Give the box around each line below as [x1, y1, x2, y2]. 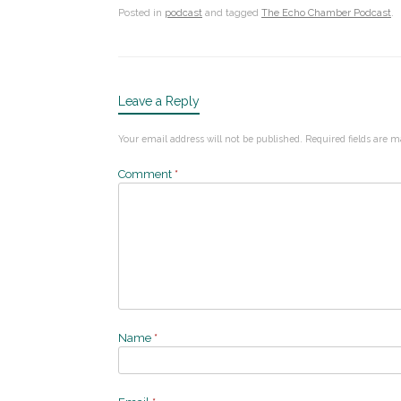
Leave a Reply [118, 93, 200, 108]
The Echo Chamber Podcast [261, 6, 391, 19]
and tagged [202, 6, 261, 19]
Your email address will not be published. [118, 132, 303, 144]
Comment [118, 166, 175, 181]
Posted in [118, 6, 165, 19]
